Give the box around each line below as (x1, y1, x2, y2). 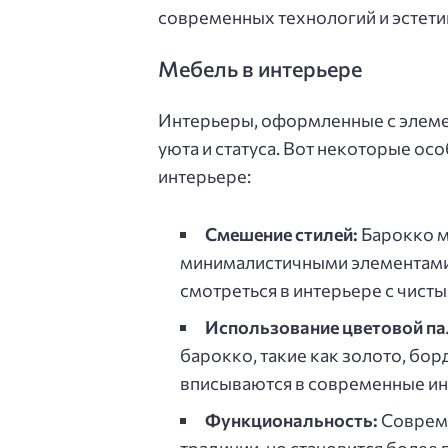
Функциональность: (204, 409, 378, 432)
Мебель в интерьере (158, 54, 362, 81)
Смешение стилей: (204, 223, 358, 246)
